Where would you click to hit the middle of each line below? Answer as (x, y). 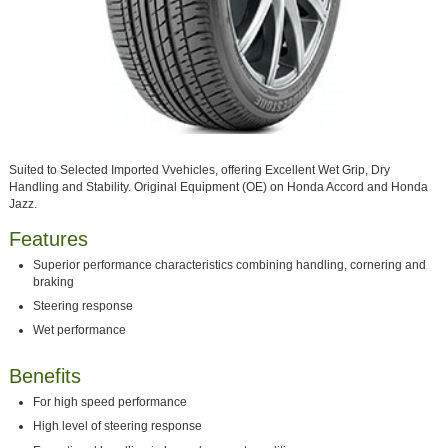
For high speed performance (110, 401)
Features (48, 238)
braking (54, 281)
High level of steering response (118, 426)
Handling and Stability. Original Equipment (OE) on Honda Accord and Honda (218, 186)
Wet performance (80, 330)
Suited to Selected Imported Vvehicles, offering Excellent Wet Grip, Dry (199, 169)
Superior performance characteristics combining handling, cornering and (230, 264)
